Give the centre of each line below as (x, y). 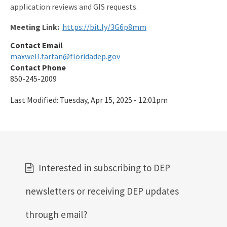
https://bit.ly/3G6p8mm (104, 27)
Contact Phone (38, 68)
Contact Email (36, 45)
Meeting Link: (35, 27)
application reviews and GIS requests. (74, 7)
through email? (56, 215)
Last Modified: (35, 100)
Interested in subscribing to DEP (104, 168)
